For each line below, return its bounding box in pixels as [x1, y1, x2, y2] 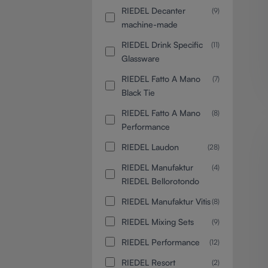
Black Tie [121, 87, 155, 98]
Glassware [121, 53, 160, 63]
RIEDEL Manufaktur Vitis [121, 196, 211, 206]
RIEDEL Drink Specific [121, 39, 203, 50]
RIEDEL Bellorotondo [121, 175, 199, 186]
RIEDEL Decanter [121, 5, 185, 16]
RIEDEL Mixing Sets [121, 216, 194, 227]
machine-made [121, 19, 178, 29]
